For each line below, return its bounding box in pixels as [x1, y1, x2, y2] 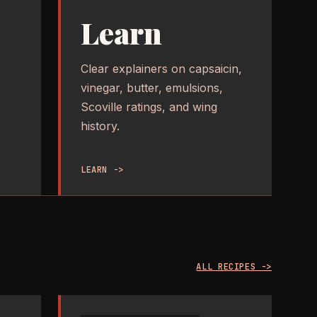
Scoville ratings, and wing [81, 100, 217, 115]
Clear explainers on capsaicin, [81, 62, 242, 76]
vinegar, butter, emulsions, [81, 81, 223, 96]
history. [81, 119, 120, 134]
